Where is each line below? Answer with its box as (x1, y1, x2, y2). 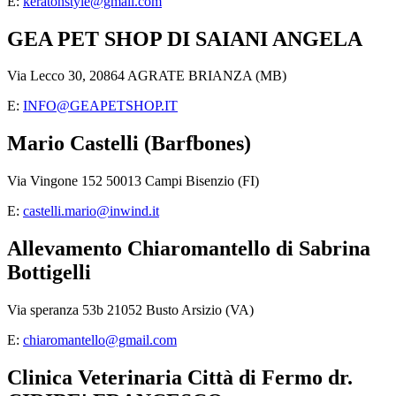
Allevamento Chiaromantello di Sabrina (7, 237, 370, 261)
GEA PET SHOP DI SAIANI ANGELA (7, 27, 362, 50)
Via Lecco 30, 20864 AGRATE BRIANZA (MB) (7, 68, 286, 84)
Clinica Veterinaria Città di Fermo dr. (7, 365, 353, 389)
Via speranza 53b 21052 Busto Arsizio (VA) (7, 302, 254, 318)
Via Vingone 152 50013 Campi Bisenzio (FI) (7, 173, 259, 189)
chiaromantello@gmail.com (23, 332, 177, 348)
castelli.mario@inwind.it (23, 203, 159, 219)
